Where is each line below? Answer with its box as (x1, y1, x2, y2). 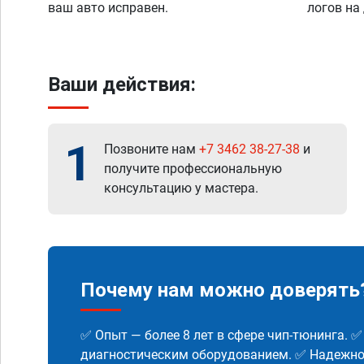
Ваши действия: (48, 73, 196, 96)
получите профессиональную (104, 161, 282, 176)
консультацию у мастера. (104, 180, 258, 196)
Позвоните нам (104, 141, 199, 157)
